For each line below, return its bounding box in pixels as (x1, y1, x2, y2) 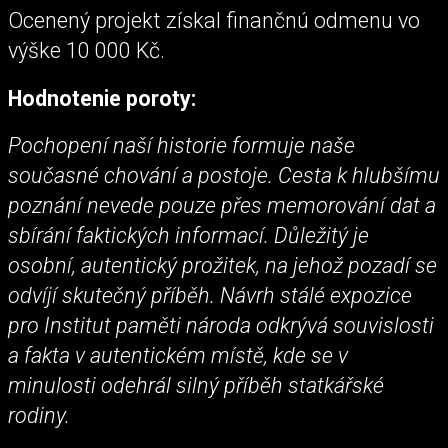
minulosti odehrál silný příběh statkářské (8, 372, 384, 398)
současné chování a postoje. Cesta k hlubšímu (8, 162, 440, 188)
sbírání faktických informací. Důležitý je (8, 222, 369, 248)
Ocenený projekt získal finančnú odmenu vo (8, 8, 420, 34)
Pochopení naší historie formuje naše (8, 132, 355, 158)
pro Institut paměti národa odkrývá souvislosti (8, 312, 434, 338)
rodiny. (8, 402, 70, 428)
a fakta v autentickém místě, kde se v (8, 342, 348, 368)
